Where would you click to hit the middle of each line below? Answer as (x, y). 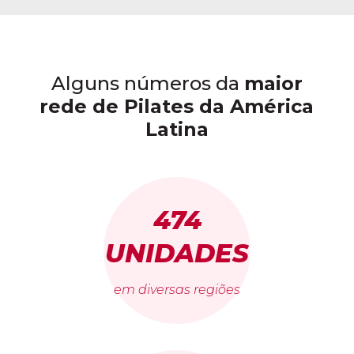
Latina (177, 130)
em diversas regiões (177, 290)
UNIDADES (177, 254)
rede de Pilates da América (177, 107)
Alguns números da (147, 84)
